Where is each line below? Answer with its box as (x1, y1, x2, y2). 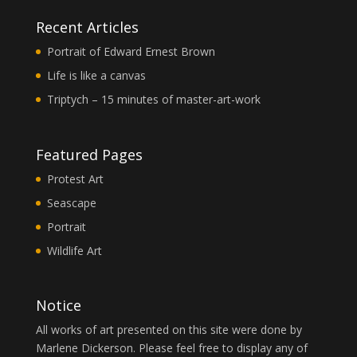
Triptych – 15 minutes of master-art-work (46, 92, 261, 108)
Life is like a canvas (46, 68, 146, 84)
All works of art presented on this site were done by (35, 321, 302, 337)
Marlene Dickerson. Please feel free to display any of (35, 339, 308, 355)
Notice (35, 295, 81, 315)
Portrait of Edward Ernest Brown (46, 44, 215, 60)
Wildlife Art (46, 242, 102, 258)
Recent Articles (35, 18, 139, 37)
